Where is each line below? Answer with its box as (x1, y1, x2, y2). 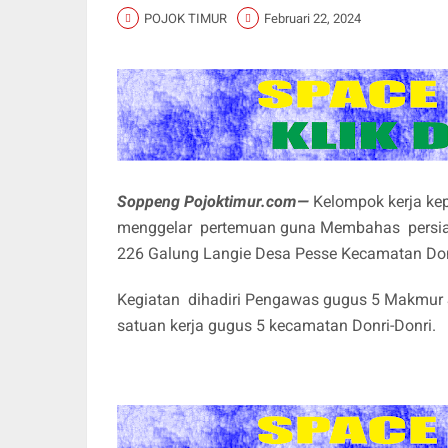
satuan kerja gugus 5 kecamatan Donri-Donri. (117, 316, 436, 336)
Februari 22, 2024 (264, 10, 361, 26)
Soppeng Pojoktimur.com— (117, 192, 309, 212)
